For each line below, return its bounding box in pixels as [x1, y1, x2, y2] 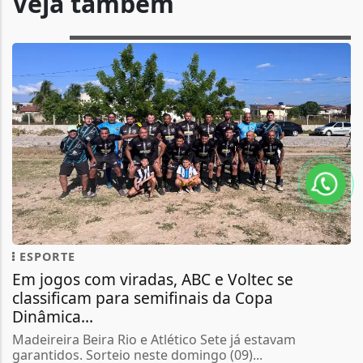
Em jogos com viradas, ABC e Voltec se [12, 268, 293, 291]
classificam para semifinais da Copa [12, 287, 273, 310]
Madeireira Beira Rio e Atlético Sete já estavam [12, 331, 296, 349]
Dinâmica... [12, 305, 93, 328]
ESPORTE [15, 249, 75, 265]
